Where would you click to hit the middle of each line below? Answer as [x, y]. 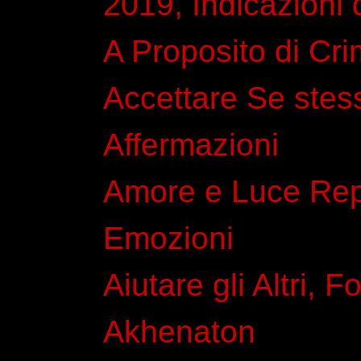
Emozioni [168, 238]
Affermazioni [191, 144]
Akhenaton [179, 331]
